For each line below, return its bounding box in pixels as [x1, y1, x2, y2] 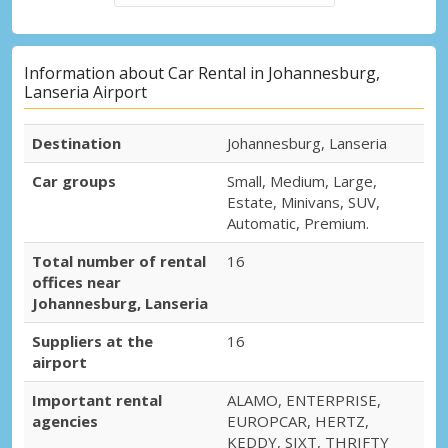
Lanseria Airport [24, 81, 147, 104]
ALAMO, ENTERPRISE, [227, 390, 381, 411]
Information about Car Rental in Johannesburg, [24, 62, 380, 85]
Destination [32, 133, 121, 154]
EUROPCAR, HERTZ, [227, 411, 369, 432]
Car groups [32, 171, 116, 192]
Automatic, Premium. [227, 213, 369, 234]
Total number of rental [32, 251, 206, 272]
